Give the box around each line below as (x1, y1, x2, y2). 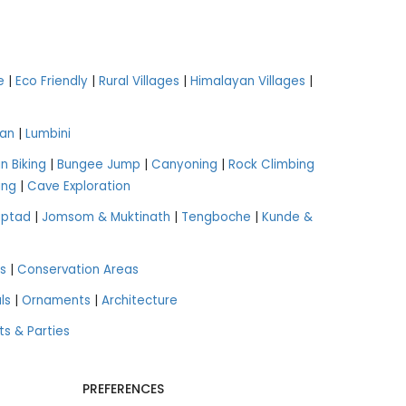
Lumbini (25, 124, 71, 142)
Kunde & (262, 208, 313, 226)
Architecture (101, 291, 178, 309)
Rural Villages (99, 72, 179, 90)
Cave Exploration (26, 177, 130, 195)
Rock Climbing (228, 155, 314, 173)
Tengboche (181, 208, 251, 226)
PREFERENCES (82, 379, 164, 398)
